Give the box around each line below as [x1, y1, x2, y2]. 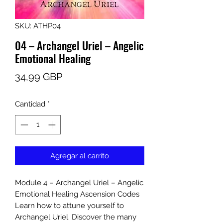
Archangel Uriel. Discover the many [15, 212, 136, 222]
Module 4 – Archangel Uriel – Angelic [15, 178, 143, 187]
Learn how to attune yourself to [15, 201, 124, 210]
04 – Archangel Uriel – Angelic [15, 37, 144, 53]
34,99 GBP [15, 71, 62, 83]
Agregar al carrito [50, 151, 109, 160]
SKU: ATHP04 [15, 21, 61, 30]
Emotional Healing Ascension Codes [15, 189, 139, 199]
